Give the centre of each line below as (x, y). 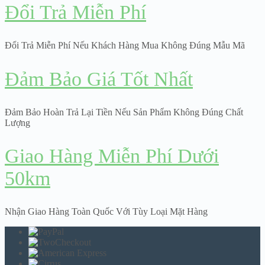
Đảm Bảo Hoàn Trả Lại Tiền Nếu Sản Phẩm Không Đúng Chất (124, 112)
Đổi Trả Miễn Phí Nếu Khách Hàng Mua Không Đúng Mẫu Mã (125, 46)
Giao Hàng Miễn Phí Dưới (112, 156)
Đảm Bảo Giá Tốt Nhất (99, 79)
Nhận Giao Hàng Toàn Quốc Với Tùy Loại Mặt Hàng (106, 212)
